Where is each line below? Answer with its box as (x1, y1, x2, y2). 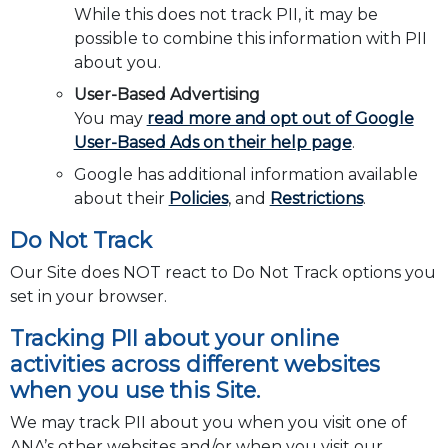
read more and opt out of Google (146, 109, 414, 129)
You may (73, 109, 147, 129)
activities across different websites (9, 351, 380, 378)
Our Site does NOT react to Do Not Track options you (9, 263, 436, 283)
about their (73, 189, 169, 209)
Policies (168, 189, 228, 209)
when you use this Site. (9, 377, 260, 404)
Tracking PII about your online (9, 325, 339, 352)
